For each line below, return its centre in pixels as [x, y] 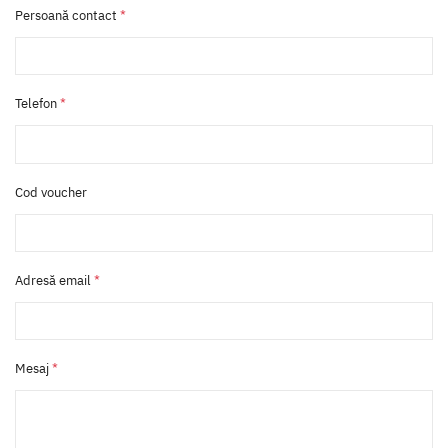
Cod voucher [51, 192]
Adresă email [54, 280]
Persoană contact [67, 15]
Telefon [37, 104]
